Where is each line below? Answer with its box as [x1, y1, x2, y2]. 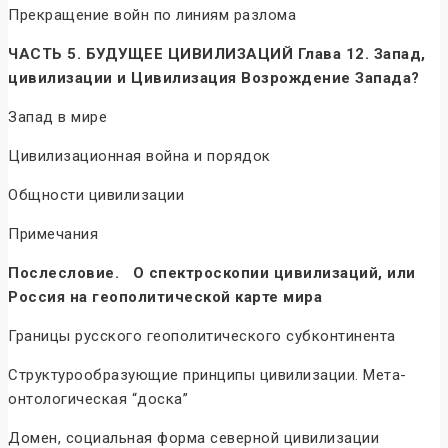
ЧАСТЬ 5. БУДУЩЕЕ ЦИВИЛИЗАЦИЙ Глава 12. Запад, [8, 45, 426, 64]
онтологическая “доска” [8, 390, 188, 409]
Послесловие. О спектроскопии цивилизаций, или [8, 264, 416, 283]
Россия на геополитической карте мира [8, 288, 322, 307]
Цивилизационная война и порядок [8, 147, 271, 166]
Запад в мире [8, 108, 107, 127]
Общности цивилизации [8, 186, 184, 205]
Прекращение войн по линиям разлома [8, 6, 296, 25]
